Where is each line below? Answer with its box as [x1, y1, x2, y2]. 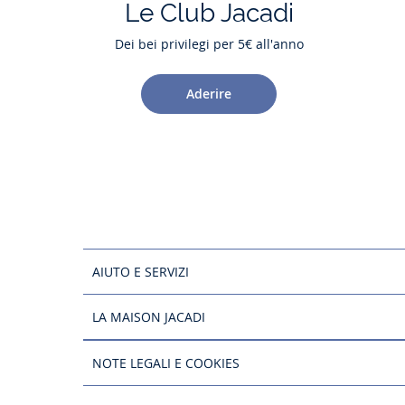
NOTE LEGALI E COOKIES [102, 353, 240, 372]
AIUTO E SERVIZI [100, 262, 189, 280]
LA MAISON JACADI [99, 307, 205, 325]
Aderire [186, 85, 232, 103]
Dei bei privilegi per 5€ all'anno [114, 34, 304, 52]
